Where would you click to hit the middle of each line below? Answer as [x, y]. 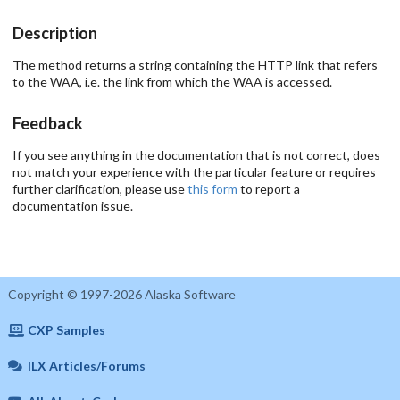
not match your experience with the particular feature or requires [194, 171]
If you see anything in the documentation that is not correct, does [196, 154]
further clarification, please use [100, 188]
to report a [269, 188]
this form [212, 188]
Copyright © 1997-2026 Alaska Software [122, 294]
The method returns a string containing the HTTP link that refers [195, 65]
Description [55, 33]
